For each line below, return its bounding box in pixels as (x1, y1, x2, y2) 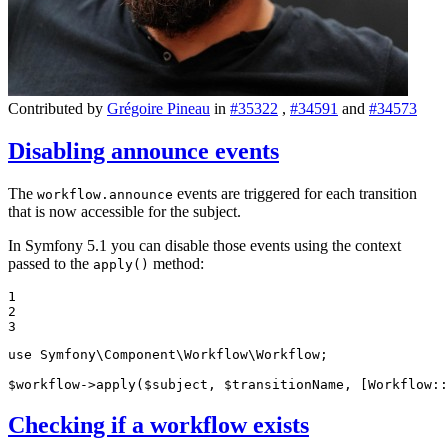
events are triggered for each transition (173, 184, 417, 202)
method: (149, 254, 204, 272)
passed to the (8, 254, 93, 272)
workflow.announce (37, 186, 173, 202)
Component (104, 346, 176, 362)
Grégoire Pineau (107, 99, 210, 117)
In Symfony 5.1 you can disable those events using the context (8, 236, 401, 254)
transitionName (232, 376, 344, 392)
